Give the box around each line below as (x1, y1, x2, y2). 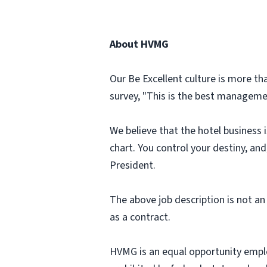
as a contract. (110, 210, 170, 225)
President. (110, 158, 156, 173)
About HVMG (110, 37, 169, 52)
